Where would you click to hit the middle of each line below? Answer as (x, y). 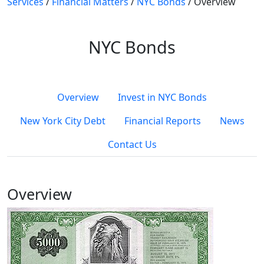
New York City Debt (62, 121)
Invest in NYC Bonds (162, 97)
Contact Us (132, 144)
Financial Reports (162, 121)
